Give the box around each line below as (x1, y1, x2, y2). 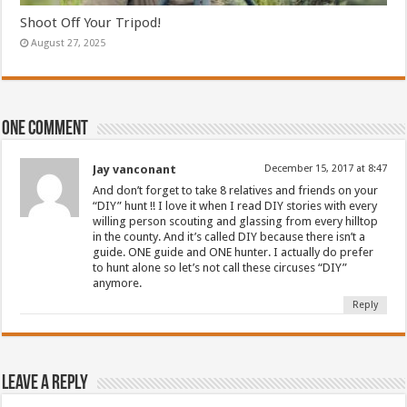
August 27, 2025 (31, 37, 106, 50)
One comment (2, 119, 89, 141)
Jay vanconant (93, 163, 177, 177)
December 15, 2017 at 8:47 (263, 163, 387, 175)
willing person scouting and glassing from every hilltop (93, 214, 379, 229)
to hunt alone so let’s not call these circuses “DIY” (93, 261, 348, 275)
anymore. (93, 276, 143, 291)
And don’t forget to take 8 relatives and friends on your (93, 184, 379, 198)
